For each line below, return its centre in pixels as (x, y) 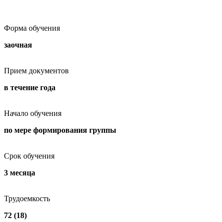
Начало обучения (33, 113)
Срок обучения (29, 156)
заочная (18, 45)
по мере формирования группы (60, 130)
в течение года (30, 88)
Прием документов (36, 71)
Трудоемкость (27, 199)
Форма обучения (32, 28)
